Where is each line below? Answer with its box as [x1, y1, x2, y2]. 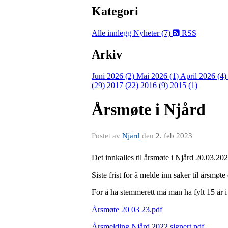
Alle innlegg [92, 28, 133, 37]
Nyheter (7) [133, 28, 173, 37]
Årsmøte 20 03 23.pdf [92, 205, 162, 214]
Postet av [92, 131, 122, 140]
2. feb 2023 [156, 131, 192, 140]
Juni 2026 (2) [92, 71, 136, 80]
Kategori [92, 4, 138, 18]
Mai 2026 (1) [136, 71, 180, 80]
